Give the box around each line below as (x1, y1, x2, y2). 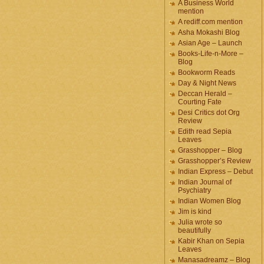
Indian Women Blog (178, 197, 241, 205)
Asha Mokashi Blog (178, 28, 240, 37)
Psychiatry (178, 186, 211, 194)
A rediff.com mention (178, 18, 243, 26)
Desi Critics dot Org (178, 108, 240, 117)
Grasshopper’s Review (178, 157, 251, 165)
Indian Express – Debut (178, 167, 253, 176)
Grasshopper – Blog (178, 146, 242, 154)
